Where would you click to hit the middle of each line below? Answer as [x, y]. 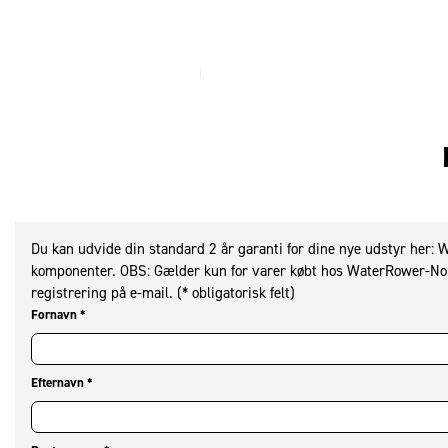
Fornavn [55, 314]
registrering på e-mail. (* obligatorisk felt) [163, 293]
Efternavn [59, 383]
